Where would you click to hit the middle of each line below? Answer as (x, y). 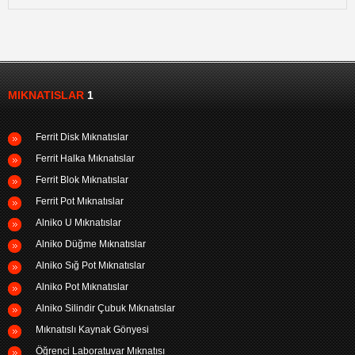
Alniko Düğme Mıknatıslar (91, 244)
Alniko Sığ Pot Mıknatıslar (90, 265)
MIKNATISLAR (46, 95)
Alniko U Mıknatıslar (78, 222)
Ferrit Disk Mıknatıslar (82, 137)
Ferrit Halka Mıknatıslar (85, 158)
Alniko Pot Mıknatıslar (82, 286)
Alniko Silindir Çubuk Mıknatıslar (105, 308)
